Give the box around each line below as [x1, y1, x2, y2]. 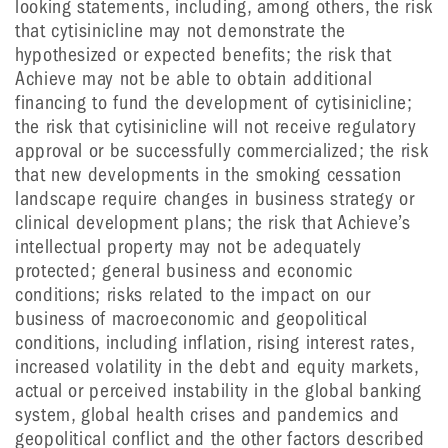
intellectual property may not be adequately [15, 235, 362, 258]
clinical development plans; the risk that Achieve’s [15, 211, 411, 234]
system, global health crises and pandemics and [15, 403, 400, 426]
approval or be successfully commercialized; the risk [15, 139, 429, 162]
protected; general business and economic [15, 259, 353, 282]
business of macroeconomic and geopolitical [15, 307, 368, 330]
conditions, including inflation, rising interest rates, [15, 331, 415, 354]
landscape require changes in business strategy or [15, 187, 415, 210]
